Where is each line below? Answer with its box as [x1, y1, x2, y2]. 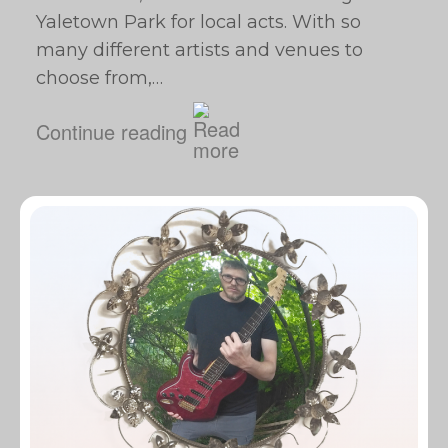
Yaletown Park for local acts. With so [36, 11, 361, 33]
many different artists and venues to [36, 39, 363, 61]
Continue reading [36, 116, 187, 146]
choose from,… [36, 67, 163, 89]
